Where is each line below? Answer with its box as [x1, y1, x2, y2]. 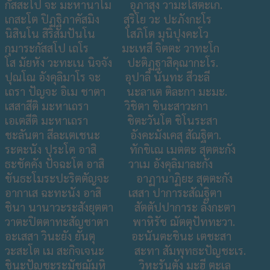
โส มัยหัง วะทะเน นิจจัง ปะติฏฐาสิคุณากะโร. [5, 55, 218, 70]
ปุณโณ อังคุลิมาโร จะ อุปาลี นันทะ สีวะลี [5, 69, 210, 84]
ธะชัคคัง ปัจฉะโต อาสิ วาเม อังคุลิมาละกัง [5, 156, 213, 171]
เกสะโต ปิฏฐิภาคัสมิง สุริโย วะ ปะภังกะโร [5, 11, 212, 27]
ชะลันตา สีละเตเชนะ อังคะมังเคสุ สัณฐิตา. [5, 127, 221, 142]
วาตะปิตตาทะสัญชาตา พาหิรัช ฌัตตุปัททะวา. [5, 214, 235, 229]
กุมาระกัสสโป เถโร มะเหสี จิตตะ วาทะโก [5, 40, 219, 55]
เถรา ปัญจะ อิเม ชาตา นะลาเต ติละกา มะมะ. [5, 84, 227, 99]
